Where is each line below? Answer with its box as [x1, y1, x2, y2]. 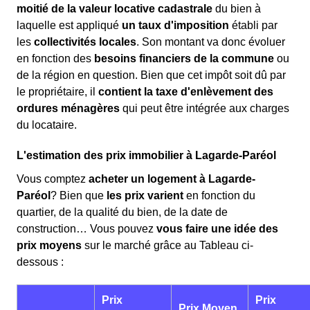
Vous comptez [17, 173, 89, 185]
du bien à [212, 3, 261, 15]
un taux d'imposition [122, 19, 229, 31]
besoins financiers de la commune [94, 53, 274, 64]
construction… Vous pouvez [17, 223, 156, 235]
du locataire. [17, 119, 77, 131]
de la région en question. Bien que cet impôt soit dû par [17, 69, 286, 81]
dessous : [17, 256, 64, 268]
